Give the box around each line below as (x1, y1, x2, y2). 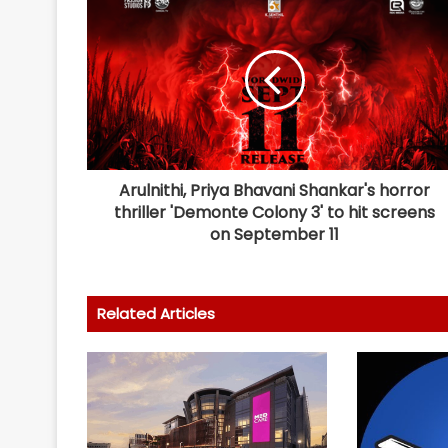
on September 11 (210, 223, 339, 247)
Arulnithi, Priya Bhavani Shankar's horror (119, 179, 430, 203)
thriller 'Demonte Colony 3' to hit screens (114, 201, 435, 225)
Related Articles (97, 303, 215, 325)
